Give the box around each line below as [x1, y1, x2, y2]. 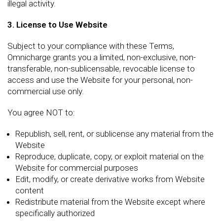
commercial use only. [7, 86, 84, 96]
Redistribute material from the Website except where [15, 196, 205, 207]
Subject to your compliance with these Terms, [7, 40, 174, 51]
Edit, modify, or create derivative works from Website [15, 174, 205, 184]
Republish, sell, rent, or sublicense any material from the [15, 128, 214, 139]
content [15, 185, 44, 195]
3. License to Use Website [7, 19, 108, 30]
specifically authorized [15, 208, 95, 218]
